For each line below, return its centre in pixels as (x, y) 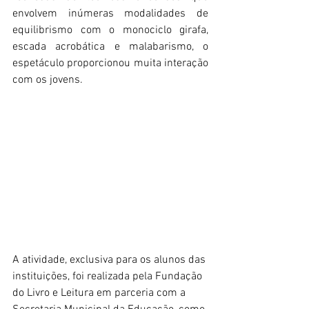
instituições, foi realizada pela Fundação (109, 277)
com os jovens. (49, 80)
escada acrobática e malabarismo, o (110, 47)
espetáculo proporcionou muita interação (110, 63)
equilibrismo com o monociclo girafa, (110, 30)
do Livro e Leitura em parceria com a (100, 293)
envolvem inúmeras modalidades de (110, 14)
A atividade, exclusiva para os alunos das (110, 260)
